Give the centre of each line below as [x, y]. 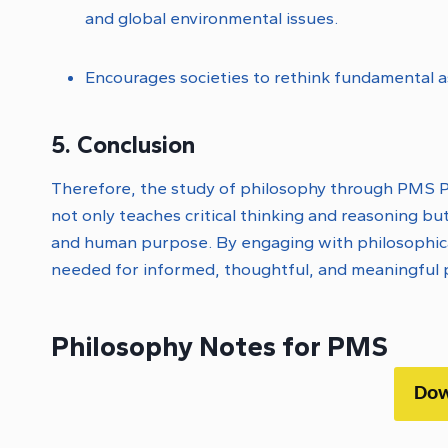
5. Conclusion [123, 144]
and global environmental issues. [211, 17]
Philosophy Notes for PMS [219, 345]
